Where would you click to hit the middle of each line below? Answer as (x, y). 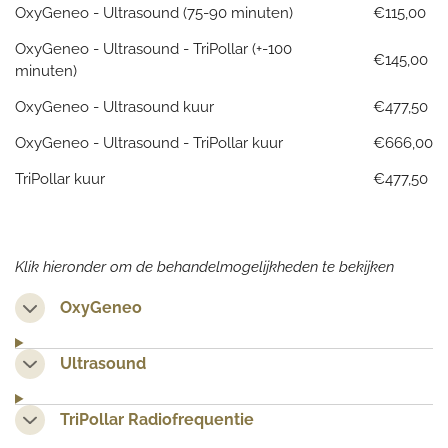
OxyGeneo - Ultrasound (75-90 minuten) (154, 13)
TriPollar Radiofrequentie (157, 419)
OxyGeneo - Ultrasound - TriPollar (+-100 (153, 49)
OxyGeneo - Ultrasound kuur (114, 107)
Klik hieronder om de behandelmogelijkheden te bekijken (204, 267)
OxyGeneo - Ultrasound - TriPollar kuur (149, 143)
